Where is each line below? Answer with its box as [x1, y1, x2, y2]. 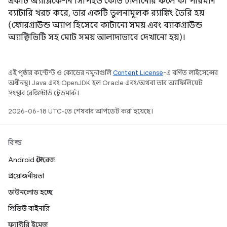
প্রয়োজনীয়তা [8, 171, 44, 180]
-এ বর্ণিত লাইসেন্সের [163, 68, 218, 77]
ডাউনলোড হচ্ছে [8, 187, 53, 197]
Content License [113, 68, 163, 77]
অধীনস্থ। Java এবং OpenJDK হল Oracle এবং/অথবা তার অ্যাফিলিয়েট [8, 79, 203, 87]
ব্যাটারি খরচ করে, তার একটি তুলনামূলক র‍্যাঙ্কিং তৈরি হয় [8, 8, 204, 18]
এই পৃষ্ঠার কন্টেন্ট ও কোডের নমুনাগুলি [8, 68, 113, 77]
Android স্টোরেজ [8, 155, 55, 164]
